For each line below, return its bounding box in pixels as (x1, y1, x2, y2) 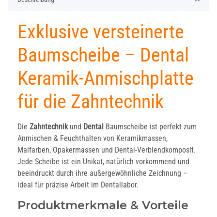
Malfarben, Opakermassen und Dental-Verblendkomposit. (17, 145, 196, 155)
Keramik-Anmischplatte (17, 67, 194, 90)
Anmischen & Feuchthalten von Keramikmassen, (17, 134, 168, 143)
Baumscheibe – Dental (17, 44, 189, 67)
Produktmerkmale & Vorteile (17, 198, 188, 213)
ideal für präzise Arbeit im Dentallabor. (17, 180, 139, 190)
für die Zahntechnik (17, 90, 164, 113)
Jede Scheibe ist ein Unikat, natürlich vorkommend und (17, 157, 189, 167)
